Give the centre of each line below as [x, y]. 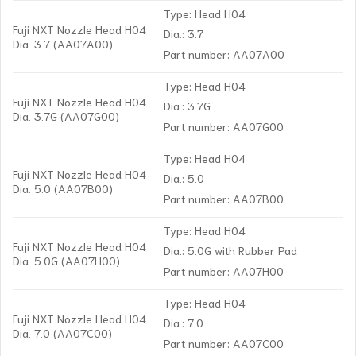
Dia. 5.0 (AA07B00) [63, 188]
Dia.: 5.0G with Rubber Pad [231, 250]
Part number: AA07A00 [224, 53]
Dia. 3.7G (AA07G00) [66, 116]
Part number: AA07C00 [224, 342]
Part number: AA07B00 [224, 198]
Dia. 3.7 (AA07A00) [63, 44]
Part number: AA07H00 [224, 270]
